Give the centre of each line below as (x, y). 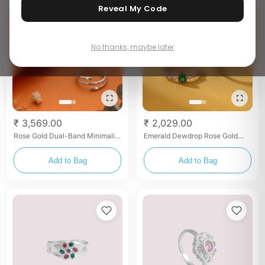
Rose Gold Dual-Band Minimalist (67, 136)
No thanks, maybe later (132, 47)
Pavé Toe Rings (169, 145)
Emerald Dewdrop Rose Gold (191, 136)
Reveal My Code (132, 9)
